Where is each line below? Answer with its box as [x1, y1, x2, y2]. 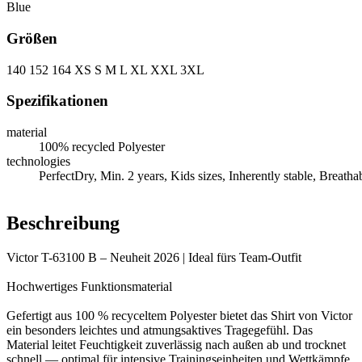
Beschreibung [6, 213, 120, 234]
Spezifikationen [6, 92, 108, 110]
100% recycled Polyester [39, 140, 165, 154]
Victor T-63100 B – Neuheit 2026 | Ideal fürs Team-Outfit [6, 250, 301, 264]
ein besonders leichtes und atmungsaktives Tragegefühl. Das [6, 322, 313, 337]
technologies [6, 154, 70, 169]
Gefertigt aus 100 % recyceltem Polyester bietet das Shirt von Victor [6, 308, 352, 322]
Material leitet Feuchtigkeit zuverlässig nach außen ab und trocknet [6, 337, 346, 351]
